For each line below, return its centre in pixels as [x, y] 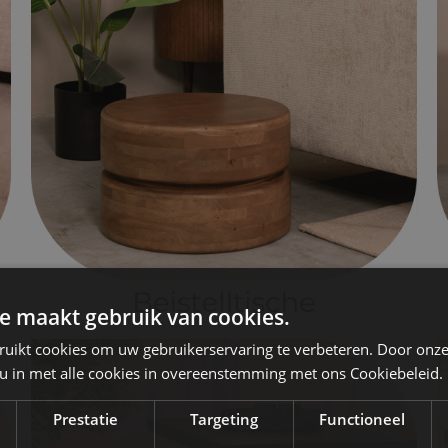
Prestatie [86, 418]
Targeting [224, 418]
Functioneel [362, 418]
